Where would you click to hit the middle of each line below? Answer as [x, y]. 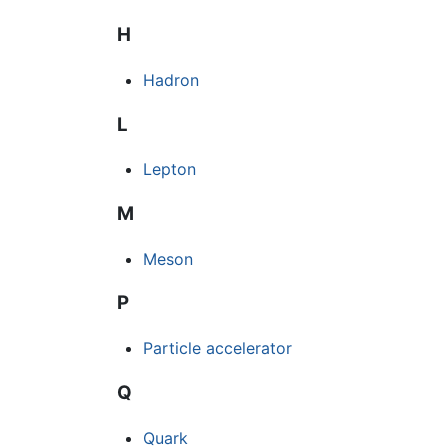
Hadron [170, 79]
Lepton [169, 169]
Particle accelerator [217, 348]
